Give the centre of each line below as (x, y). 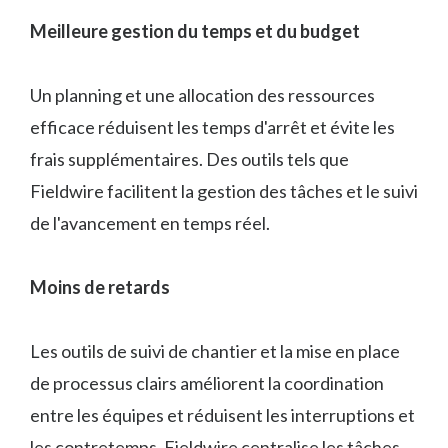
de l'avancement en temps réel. (150, 223)
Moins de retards (100, 287)
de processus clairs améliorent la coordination (207, 383)
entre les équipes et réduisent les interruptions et (222, 415)
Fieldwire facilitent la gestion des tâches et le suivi (224, 191)
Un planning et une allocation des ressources (202, 95)
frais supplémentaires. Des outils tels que (189, 159)
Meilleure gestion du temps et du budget (195, 31)
